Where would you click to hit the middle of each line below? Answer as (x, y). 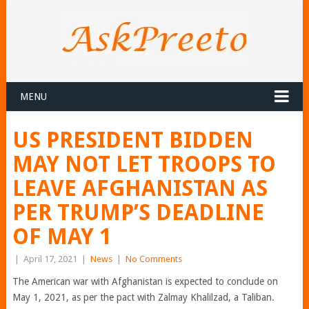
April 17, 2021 (50, 259)
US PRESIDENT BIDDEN (132, 140)
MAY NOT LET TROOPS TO (144, 164)
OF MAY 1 (62, 237)
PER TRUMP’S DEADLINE (138, 212)
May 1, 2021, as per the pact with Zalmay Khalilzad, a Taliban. (143, 297)
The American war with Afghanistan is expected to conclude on (145, 281)
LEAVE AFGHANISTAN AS (140, 188)
